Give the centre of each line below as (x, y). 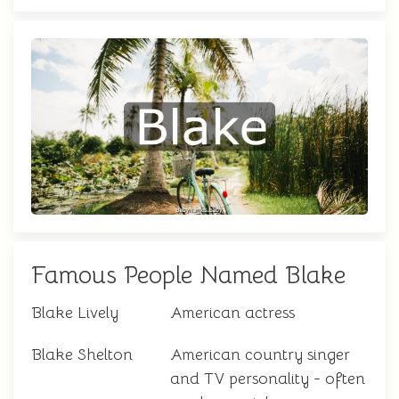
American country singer (260, 355)
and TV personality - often (268, 379)
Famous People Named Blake (188, 276)
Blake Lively (75, 313)
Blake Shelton (82, 355)
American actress (232, 313)
